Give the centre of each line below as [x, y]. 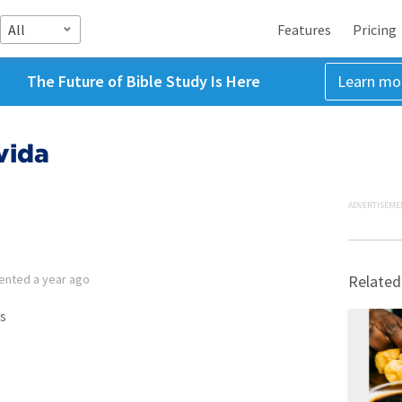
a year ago [61, 279]
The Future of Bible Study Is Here [143, 81]
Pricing [375, 29]
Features [304, 29]
